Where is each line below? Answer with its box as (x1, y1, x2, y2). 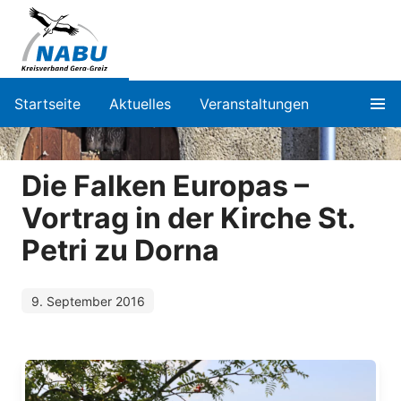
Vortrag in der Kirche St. (21, 200, 355, 235)
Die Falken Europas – (21, 167, 309, 203)
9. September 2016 (30, 293, 145, 309)
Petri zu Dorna (21, 232, 219, 268)
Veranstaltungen (200, 94, 309, 113)
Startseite (14, 94, 81, 113)
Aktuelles (109, 94, 171, 113)
